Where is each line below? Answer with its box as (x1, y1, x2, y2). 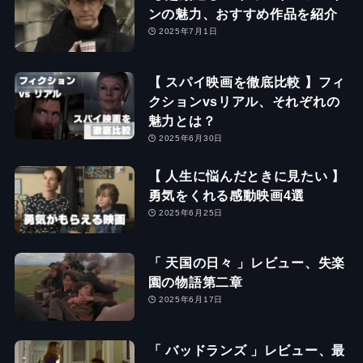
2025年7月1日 (158, 26, 218, 36)
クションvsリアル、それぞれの (147, 93, 340, 109)
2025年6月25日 (158, 207, 223, 217)
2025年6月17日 (158, 295, 223, 305)
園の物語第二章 (147, 275, 243, 290)
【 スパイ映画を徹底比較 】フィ (147, 74, 345, 89)
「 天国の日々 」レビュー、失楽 (147, 255, 345, 271)
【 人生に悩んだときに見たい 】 (147, 168, 345, 183)
